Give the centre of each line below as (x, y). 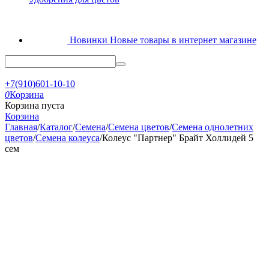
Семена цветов (139, 127)
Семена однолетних (213, 127)
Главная (21, 127)
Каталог (56, 127)
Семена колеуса (68, 138)
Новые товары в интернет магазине (183, 40)
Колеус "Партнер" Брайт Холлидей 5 (178, 138)
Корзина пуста (35, 105)
